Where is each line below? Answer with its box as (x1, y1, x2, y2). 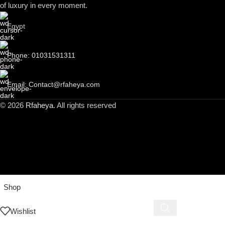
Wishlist (10, 206, 36, 215)
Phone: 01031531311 (7, 51, 75, 59)
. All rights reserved (53, 101, 116, 109)
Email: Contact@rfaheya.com (7, 80, 100, 88)
